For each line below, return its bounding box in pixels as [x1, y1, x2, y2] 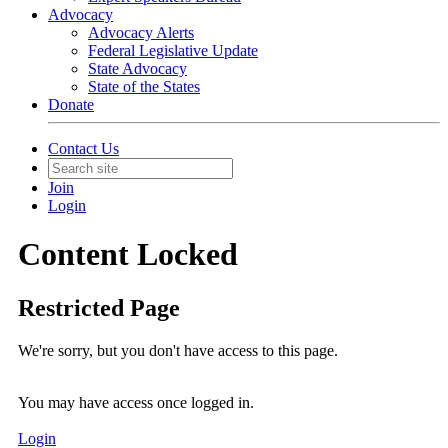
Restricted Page [18, 294, 180, 321]
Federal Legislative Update [88, 42, 258, 59]
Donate [48, 96, 94, 113]
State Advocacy [88, 60, 187, 77]
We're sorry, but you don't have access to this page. [18, 341, 338, 359]
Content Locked [18, 236, 238, 273]
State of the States [88, 78, 200, 95]
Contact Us [48, 140, 119, 157]
